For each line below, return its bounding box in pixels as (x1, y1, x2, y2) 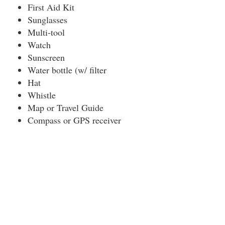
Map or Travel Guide (28, 101, 103, 114)
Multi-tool (28, 26, 65, 38)
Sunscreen (28, 51, 65, 63)
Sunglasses (28, 14, 67, 26)
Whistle (28, 89, 56, 101)
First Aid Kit (28, 1, 74, 13)
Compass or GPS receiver (28, 114, 121, 126)
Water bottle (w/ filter (28, 64, 106, 76)
